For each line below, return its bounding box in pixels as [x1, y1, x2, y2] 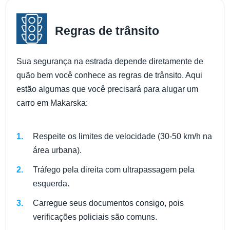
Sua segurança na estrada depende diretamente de [16, 56, 203, 66]
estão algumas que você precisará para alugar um [16, 84, 198, 93]
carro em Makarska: [16, 98, 88, 107]
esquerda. [33, 179, 69, 188]
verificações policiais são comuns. [33, 213, 157, 222]
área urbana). [33, 146, 82, 155]
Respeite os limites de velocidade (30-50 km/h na [33, 132, 212, 141]
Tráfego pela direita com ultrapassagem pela [33, 165, 195, 175]
